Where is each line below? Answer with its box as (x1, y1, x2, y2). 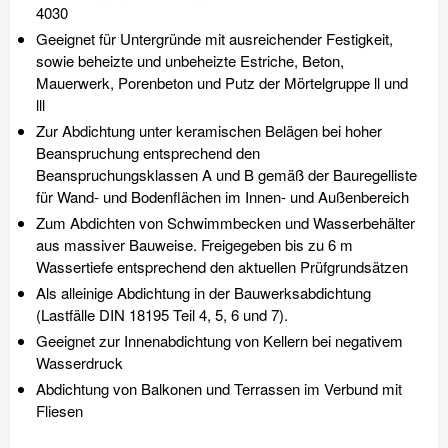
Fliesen (36, 399, 83, 421)
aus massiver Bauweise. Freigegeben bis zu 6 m (36, 233, 353, 255)
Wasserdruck (36, 351, 123, 373)
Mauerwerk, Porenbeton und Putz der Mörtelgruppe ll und (36, 71, 408, 93)
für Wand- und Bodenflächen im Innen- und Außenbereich (36, 185, 409, 207)
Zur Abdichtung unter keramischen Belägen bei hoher (36, 119, 382, 141)
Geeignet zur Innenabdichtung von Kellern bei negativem (36, 329, 403, 351)
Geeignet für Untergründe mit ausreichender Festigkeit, (36, 27, 393, 49)
